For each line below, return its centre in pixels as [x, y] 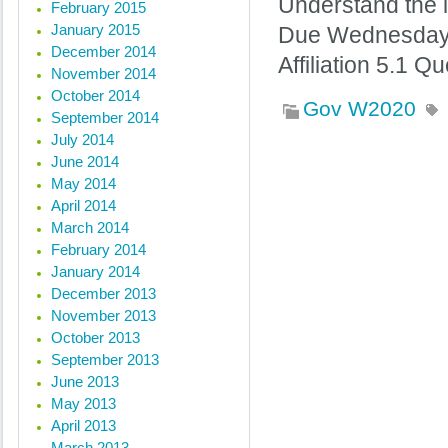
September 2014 [105, 117]
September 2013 [105, 359]
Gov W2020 [359, 108]
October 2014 [95, 95]
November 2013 [103, 315]
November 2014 [103, 73]
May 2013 [83, 403]
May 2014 [83, 183]
